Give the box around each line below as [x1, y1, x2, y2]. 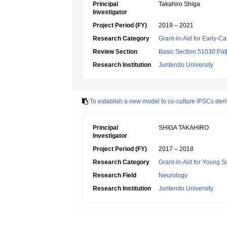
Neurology [159, 172, 187, 179]
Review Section [93, 48, 137, 55]
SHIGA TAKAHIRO [159, 124, 209, 131]
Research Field [93, 172, 136, 179]
